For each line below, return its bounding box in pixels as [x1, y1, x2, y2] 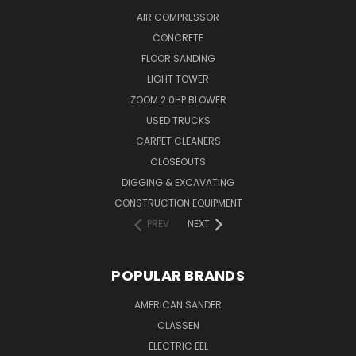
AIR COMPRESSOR [137, 10, 219, 24]
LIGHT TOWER [147, 72, 209, 86]
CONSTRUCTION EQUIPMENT [114, 195, 242, 210]
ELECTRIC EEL [148, 339, 208, 353]
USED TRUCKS [145, 113, 211, 127]
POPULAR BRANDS [111, 265, 245, 285]
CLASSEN [157, 318, 199, 332]
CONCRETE [153, 30, 203, 44]
